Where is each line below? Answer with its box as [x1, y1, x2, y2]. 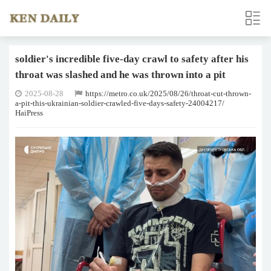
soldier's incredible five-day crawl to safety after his [15, 53, 249, 65]
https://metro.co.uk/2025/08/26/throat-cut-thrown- [85, 89, 251, 98]
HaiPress [15, 108, 43, 117]
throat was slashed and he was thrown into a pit [15, 69, 226, 80]
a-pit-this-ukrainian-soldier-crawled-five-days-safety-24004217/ [15, 99, 224, 108]
